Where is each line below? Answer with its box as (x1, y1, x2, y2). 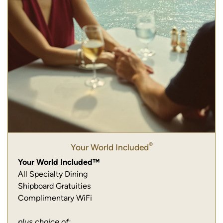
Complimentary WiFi (18, 193, 92, 203)
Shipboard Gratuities (18, 181, 91, 191)
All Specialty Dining (18, 169, 88, 179)
